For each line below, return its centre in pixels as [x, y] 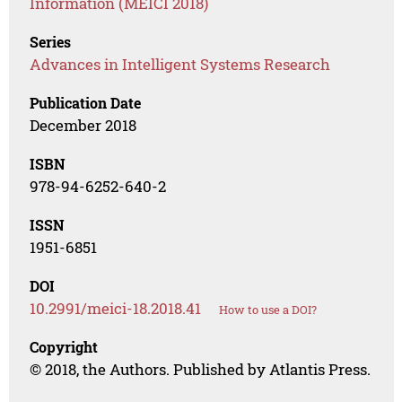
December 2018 [83, 126]
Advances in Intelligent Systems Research [180, 65]
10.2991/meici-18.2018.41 [116, 309]
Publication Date [86, 103]
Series [51, 42]
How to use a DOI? [268, 310]
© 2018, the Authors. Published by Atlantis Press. [201, 370]
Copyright [64, 347]
